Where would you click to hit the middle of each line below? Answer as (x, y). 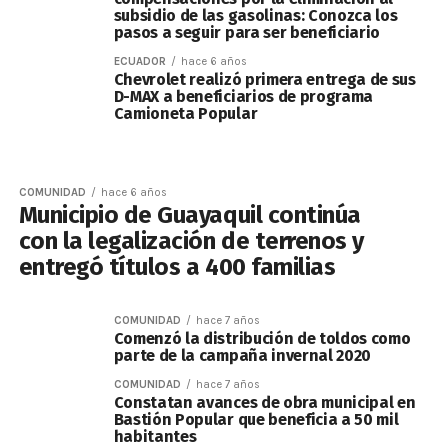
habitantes (155, 436)
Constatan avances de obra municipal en (264, 402)
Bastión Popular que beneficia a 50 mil (256, 419)
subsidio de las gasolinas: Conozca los (255, 15)
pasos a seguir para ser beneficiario (247, 32)
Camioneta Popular (185, 113)
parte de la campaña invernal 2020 (242, 355)
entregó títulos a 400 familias (182, 267)
